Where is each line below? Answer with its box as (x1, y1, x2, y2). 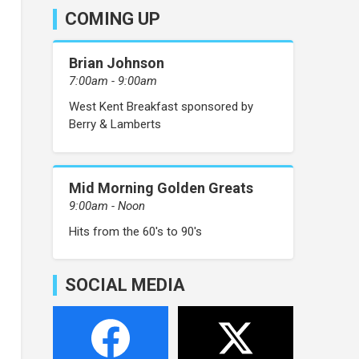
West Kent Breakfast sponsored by (69, 99, 253, 115)
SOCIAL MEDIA (65, 274, 185, 295)
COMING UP (65, 8, 160, 29)
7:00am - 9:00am (69, 74, 157, 89)
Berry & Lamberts (69, 117, 161, 132)
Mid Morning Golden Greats (69, 179, 253, 196)
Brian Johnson (69, 54, 164, 72)
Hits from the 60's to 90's (69, 224, 202, 239)
